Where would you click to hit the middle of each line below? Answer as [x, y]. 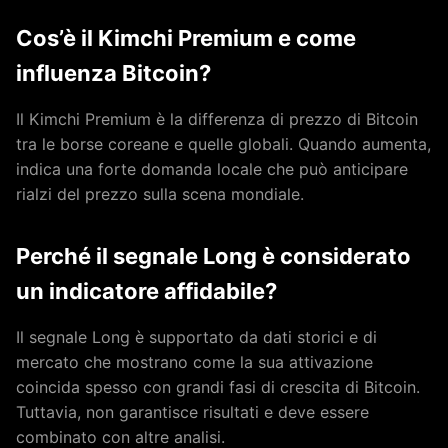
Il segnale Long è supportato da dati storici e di [196, 337]
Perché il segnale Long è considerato [213, 256]
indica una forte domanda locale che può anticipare [212, 169]
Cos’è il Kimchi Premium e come [186, 38]
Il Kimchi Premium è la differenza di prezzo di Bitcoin [217, 119]
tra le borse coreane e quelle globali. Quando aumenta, [223, 144]
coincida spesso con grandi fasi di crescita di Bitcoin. [218, 387]
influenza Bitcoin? [113, 73]
